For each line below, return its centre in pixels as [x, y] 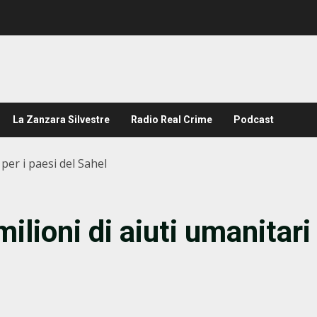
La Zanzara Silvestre [61, 120]
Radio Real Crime [172, 120]
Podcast [254, 120]
